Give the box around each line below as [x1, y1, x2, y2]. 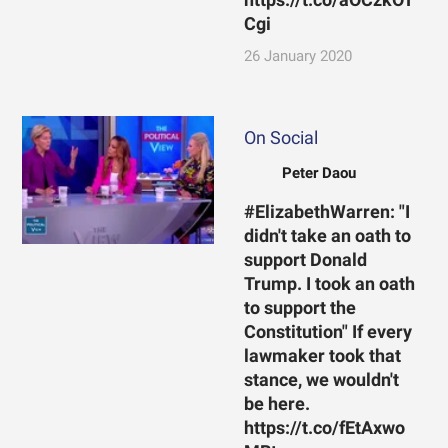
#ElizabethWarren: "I [243, 201, 410, 222]
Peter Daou [281, 163, 356, 182]
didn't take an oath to [243, 225, 411, 246]
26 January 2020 [243, 46, 352, 65]
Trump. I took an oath [243, 273, 415, 294]
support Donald [243, 249, 367, 270]
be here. [243, 393, 310, 414]
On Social [243, 127, 318, 148]
